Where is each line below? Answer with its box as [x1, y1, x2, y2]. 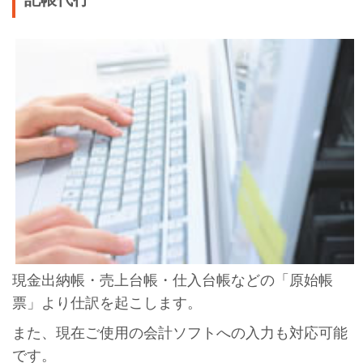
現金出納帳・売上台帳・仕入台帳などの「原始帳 [11, 272, 333, 289]
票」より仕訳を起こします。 [11, 295, 202, 312]
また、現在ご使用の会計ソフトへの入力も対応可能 [11, 325, 348, 342]
